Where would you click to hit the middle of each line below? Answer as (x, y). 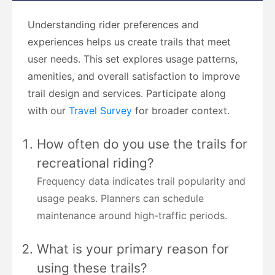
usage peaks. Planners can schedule (120, 198)
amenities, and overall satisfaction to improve (134, 76)
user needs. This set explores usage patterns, (133, 59)
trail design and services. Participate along (127, 93)
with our (48, 110)
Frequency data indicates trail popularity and (141, 181)
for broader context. (182, 110)
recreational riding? (95, 163)
